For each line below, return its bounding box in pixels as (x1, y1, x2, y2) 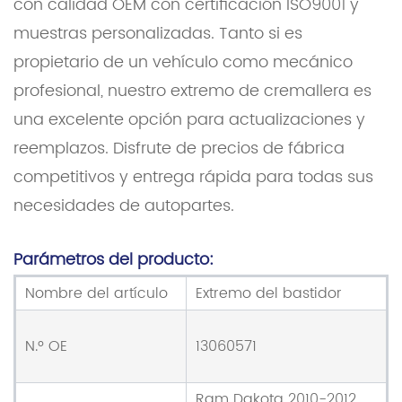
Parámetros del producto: (13, 247, 214, 274)
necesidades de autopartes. (13, 193, 234, 220)
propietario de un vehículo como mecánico (13, 49, 353, 76)
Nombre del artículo (25, 282, 168, 306)
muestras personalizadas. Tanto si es (13, 21, 302, 48)
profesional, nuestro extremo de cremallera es (13, 78, 371, 105)
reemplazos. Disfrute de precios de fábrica (13, 135, 345, 162)
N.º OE (25, 335, 67, 359)
